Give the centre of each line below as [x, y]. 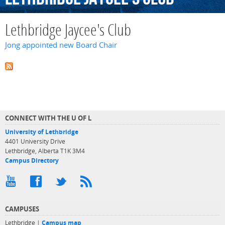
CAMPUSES [22, 209]
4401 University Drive [35, 141]
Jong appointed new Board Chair [61, 45]
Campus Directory [32, 160]
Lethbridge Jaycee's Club [68, 32]
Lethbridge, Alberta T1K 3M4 [45, 151]
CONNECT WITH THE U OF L [48, 118]
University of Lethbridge [42, 132]
